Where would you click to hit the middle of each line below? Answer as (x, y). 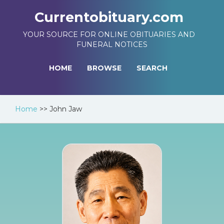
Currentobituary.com (109, 17)
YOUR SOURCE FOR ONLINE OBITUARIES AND (109, 34)
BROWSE (104, 68)
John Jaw (66, 109)
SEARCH (152, 68)
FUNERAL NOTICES (112, 44)
